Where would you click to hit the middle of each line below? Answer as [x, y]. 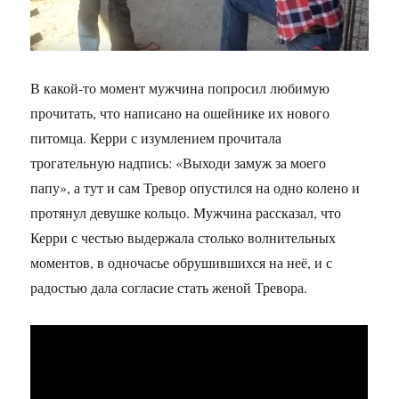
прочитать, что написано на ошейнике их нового [180, 112]
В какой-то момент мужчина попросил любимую [180, 87]
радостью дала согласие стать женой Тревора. [169, 287]
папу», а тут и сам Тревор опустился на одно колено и [195, 187]
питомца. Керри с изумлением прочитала [156, 137]
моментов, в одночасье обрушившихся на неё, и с [182, 262]
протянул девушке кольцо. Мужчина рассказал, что [186, 212]
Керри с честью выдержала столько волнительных [183, 237]
